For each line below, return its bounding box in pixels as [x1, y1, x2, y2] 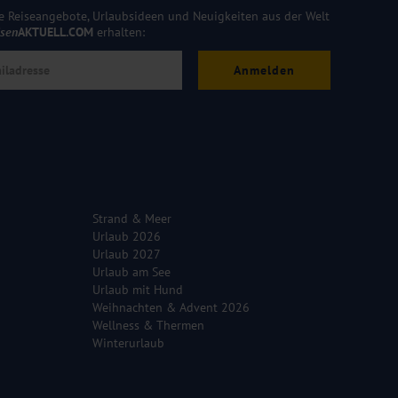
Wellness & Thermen [92, 317, 204, 334]
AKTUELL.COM [17, 24, 93, 41]
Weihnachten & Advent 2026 [92, 299, 250, 316]
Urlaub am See [92, 264, 171, 281]
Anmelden [233, 62, 295, 79]
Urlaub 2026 [92, 228, 161, 245]
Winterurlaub [92, 335, 164, 352]
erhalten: [92, 24, 145, 41]
